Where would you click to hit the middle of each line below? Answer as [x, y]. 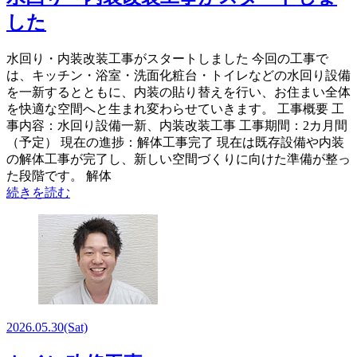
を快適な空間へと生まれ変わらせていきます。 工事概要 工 [175, 109]
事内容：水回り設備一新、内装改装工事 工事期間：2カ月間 [177, 126]
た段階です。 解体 [59, 176]
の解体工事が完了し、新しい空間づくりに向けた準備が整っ [178, 159]
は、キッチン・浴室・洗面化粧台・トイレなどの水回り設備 [178, 76]
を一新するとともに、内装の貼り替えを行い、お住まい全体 [178, 92]
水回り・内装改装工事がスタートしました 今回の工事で [167, 59]
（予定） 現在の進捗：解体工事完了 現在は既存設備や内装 [175, 143]
